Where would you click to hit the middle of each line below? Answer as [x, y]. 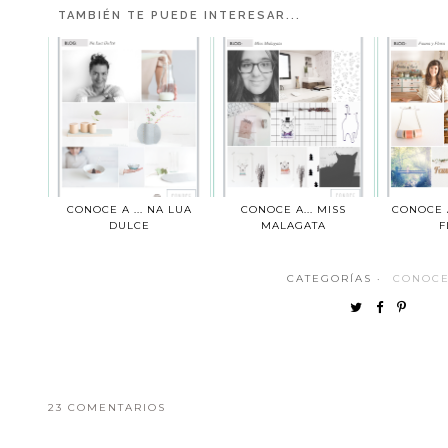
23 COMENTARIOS [107, 408]
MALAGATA [294, 226]
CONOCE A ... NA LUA [129, 210]
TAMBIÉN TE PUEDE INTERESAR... [180, 16]
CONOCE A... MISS [294, 210]
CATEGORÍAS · [336, 279]
